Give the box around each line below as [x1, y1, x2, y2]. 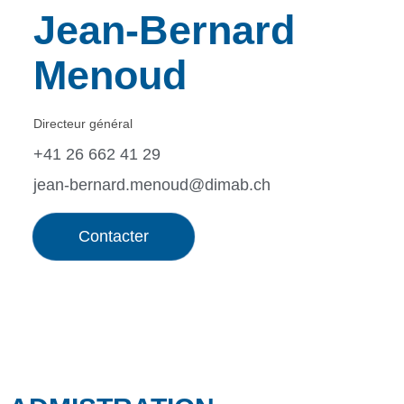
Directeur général [32, 116, 133, 131]
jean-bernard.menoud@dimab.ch [32, 176, 271, 194]
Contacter [78, 227, 149, 245]
